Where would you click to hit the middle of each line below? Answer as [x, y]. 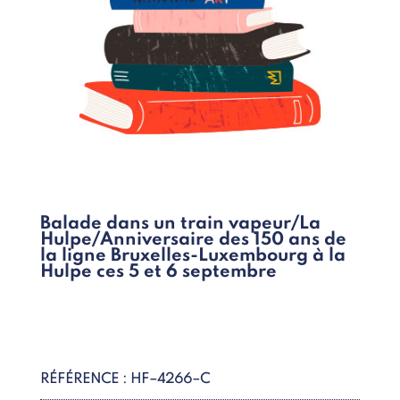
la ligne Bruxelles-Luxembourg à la [192, 257]
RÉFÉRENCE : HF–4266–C [125, 380]
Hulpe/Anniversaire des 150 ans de [193, 241]
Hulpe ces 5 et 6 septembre [158, 273]
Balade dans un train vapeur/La [180, 225]
